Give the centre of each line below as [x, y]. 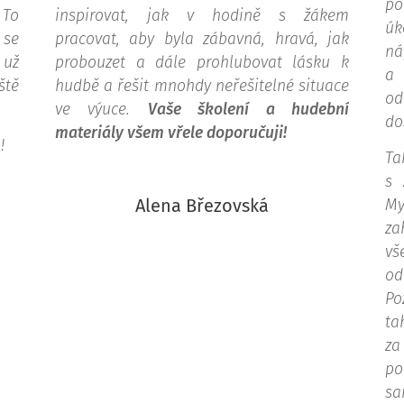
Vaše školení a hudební [248, 110]
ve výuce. [101, 110]
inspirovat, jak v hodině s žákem [202, 16]
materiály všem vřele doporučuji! [170, 133]
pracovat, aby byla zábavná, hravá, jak [202, 39]
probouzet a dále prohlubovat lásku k [202, 63]
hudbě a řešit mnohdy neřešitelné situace [202, 86]
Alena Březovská [202, 206]
